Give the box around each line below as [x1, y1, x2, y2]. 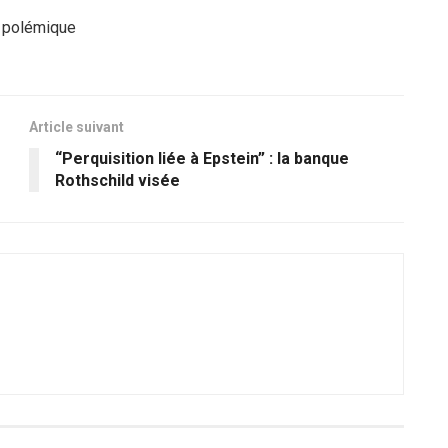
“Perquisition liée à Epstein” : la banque [55, 149, 349, 169]
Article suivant [29, 119, 124, 136]
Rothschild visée [55, 171, 180, 191]
